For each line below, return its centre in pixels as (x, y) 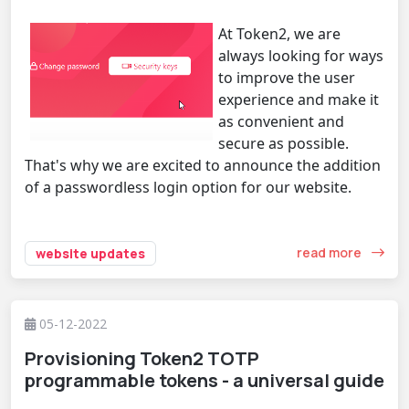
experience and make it (299, 99)
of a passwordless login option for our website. (188, 187)
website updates (90, 253)
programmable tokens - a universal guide (204, 380)
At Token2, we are (279, 33)
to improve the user (287, 77)
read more (330, 253)
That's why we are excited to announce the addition (203, 165)
